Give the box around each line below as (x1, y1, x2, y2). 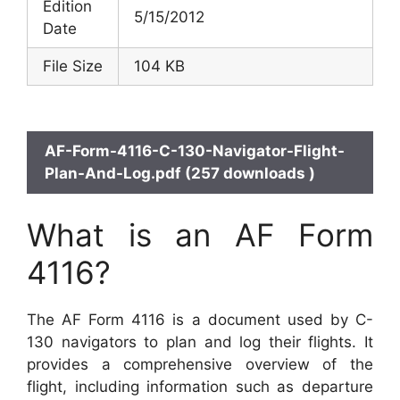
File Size (43, 56, 103, 75)
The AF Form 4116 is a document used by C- (27, 311, 373, 329)
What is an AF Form (27, 216, 373, 254)
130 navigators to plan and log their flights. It (27, 333, 373, 351)
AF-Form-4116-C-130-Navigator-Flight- (45, 141, 345, 160)
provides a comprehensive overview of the (27, 355, 373, 373)
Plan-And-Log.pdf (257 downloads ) (45, 163, 315, 182)
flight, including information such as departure (27, 378, 373, 396)
